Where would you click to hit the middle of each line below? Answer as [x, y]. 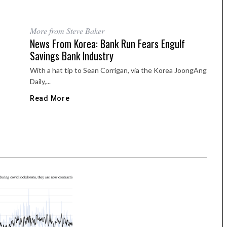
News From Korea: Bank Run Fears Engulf [107, 44]
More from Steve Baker [67, 31]
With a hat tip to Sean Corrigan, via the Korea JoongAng [118, 70]
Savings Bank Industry [72, 56]
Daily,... [40, 82]
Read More [50, 99]
